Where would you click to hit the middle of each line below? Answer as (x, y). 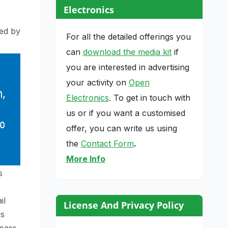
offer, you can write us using (121, 128)
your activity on (97, 82)
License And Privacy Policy (123, 205)
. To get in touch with (149, 97)
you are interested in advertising (127, 67)
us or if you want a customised (125, 113)
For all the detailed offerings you (128, 36)
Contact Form (107, 143)
